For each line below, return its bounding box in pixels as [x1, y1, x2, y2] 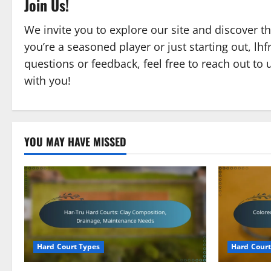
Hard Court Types [37, 241, 100, 252]
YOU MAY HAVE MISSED [24, 134, 126, 149]
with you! [24, 73, 71, 88]
